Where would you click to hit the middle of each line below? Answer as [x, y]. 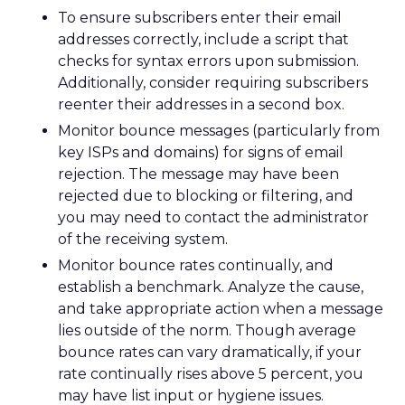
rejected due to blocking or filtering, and [206, 196]
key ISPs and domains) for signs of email [201, 152]
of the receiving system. [143, 239]
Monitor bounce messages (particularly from [219, 131]
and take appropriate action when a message [221, 309]
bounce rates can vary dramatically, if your [210, 352]
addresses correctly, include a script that [203, 39]
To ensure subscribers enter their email [200, 18]
